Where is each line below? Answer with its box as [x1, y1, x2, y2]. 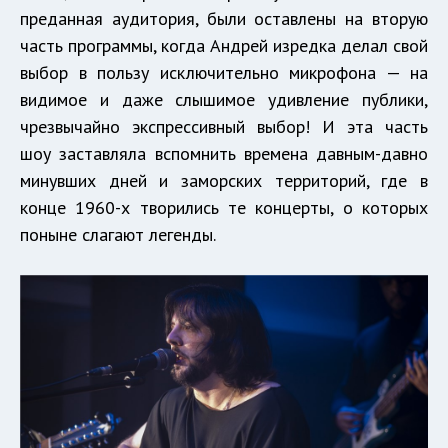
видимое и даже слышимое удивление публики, [20, 88, 428, 112]
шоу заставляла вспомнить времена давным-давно [20, 142, 428, 166]
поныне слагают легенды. [20, 223, 216, 247]
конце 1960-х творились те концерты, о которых [20, 196, 428, 220]
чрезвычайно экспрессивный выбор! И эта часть [20, 115, 428, 139]
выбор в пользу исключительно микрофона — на [20, 61, 428, 85]
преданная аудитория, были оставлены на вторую [20, 7, 428, 31]
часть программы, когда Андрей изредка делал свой [20, 34, 428, 58]
